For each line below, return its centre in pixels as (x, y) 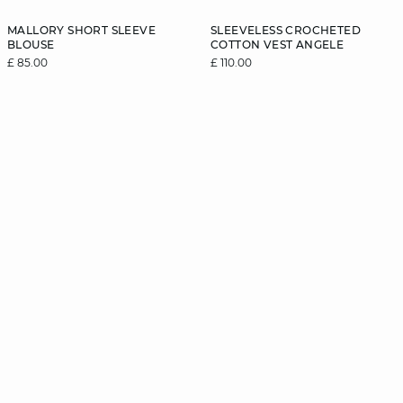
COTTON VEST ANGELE (278, 45)
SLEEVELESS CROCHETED (286, 30)
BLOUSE (31, 45)
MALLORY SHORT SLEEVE (81, 30)
